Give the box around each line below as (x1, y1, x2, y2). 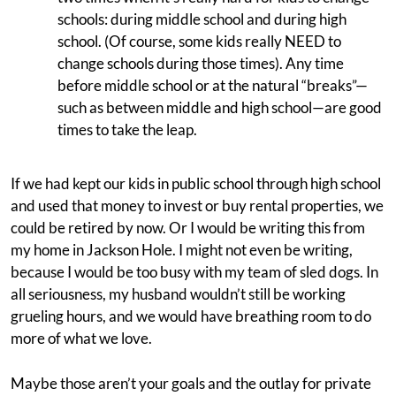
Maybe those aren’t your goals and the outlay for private (11, 374, 371, 392)
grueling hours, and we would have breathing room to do (11, 307, 371, 325)
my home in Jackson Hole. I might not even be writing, (11, 240, 353, 259)
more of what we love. (11, 329, 152, 347)
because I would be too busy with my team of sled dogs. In (11, 263, 378, 281)
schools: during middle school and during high (57, 10, 346, 28)
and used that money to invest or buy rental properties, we (11, 196, 384, 215)
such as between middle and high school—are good (57, 98, 382, 117)
